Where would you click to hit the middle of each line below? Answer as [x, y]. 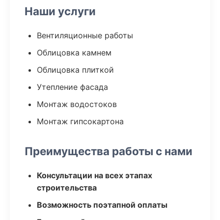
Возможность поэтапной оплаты [102, 205]
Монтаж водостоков [77, 104]
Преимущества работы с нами [109, 151]
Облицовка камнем [74, 53]
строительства [67, 188]
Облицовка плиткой [75, 70]
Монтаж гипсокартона [80, 121]
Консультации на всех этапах [95, 175]
